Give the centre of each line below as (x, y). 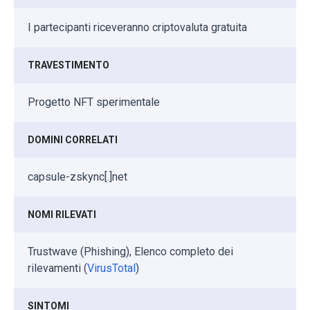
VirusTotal (111, 268)
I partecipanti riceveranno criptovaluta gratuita (137, 28)
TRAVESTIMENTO (69, 65)
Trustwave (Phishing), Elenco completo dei (130, 252)
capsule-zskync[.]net (77, 177)
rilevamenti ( (57, 268)
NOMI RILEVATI (62, 215)
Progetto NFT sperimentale (94, 102)
